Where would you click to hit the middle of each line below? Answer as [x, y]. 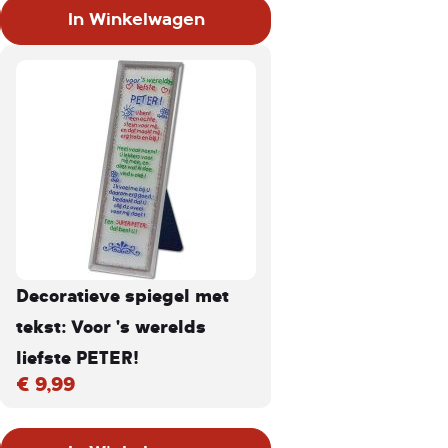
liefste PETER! [77, 357]
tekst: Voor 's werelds [111, 326]
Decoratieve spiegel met [122, 295]
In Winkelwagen [136, 19]
